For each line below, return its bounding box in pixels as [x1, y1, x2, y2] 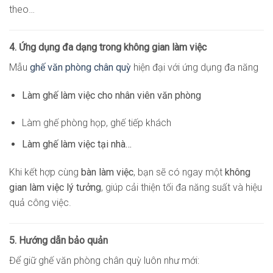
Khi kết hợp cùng [9, 166, 81, 178]
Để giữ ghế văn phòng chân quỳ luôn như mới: [9, 254, 199, 266]
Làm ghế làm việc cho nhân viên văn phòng [21, 89, 201, 101]
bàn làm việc [81, 166, 133, 178]
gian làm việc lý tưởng [9, 181, 101, 193]
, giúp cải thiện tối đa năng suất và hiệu [101, 181, 262, 193]
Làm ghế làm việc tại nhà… [21, 138, 132, 151]
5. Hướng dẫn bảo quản [9, 234, 108, 246]
